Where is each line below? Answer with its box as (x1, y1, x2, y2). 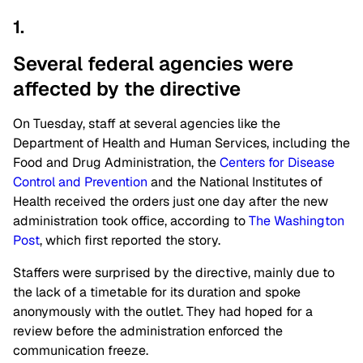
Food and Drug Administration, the (13, 154, 220, 172)
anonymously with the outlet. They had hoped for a (13, 303, 313, 321)
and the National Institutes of (147, 173, 322, 191)
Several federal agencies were (13, 51, 293, 77)
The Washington (249, 212, 344, 230)
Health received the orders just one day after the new (13, 193, 328, 211)
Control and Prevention (13, 173, 147, 191)
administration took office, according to (13, 212, 249, 230)
